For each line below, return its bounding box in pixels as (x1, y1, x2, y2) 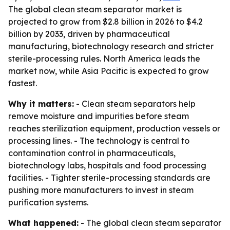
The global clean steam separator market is (8, 4, 182, 14)
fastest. (8, 78, 37, 88)
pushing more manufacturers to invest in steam (8, 185, 194, 195)
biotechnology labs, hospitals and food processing (8, 160, 206, 170)
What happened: (8, 218, 79, 228)
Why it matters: (8, 99, 74, 109)
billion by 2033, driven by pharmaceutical (8, 29, 170, 39)
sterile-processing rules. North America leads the (8, 53, 200, 64)
